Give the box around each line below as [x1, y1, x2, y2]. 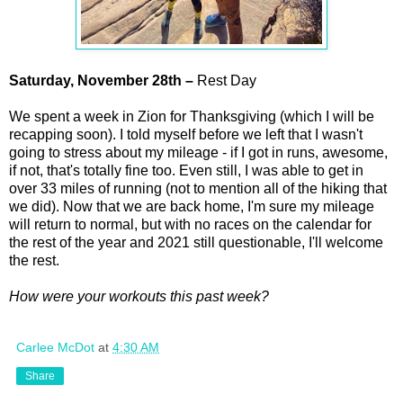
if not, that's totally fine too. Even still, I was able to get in [9, 162, 363, 178]
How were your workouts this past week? [9, 288, 269, 304]
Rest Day [193, 72, 256, 88]
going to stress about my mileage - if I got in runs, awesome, [9, 144, 388, 160]
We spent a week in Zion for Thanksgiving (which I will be [9, 108, 374, 124]
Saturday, [9, 72, 77, 88]
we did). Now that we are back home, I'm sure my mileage [9, 198, 374, 214]
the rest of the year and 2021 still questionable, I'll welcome [9, 234, 383, 250]
